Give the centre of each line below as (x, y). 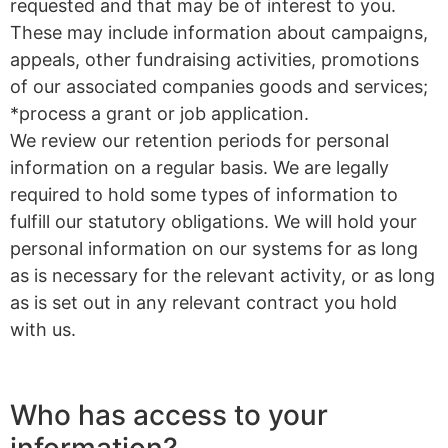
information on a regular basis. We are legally (199, 168)
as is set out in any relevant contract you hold (203, 303)
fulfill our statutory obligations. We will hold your (213, 222)
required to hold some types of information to (204, 195)
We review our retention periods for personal (199, 141)
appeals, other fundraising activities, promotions (214, 60)
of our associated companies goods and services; (219, 87)
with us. (43, 330)
